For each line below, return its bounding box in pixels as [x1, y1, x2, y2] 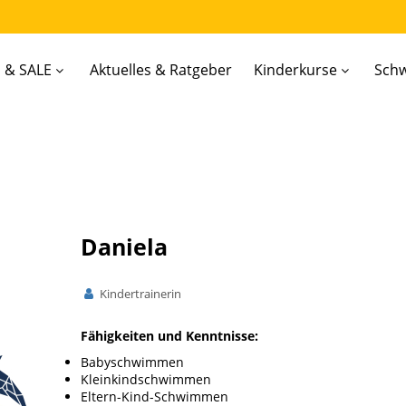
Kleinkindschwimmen [81, 371, 211, 388]
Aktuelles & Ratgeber [89, 60, 232, 80]
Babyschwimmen [81, 353, 184, 371]
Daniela [81, 231, 168, 262]
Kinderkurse [253, 60, 337, 80]
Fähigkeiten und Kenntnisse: [81, 327, 258, 344]
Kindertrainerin [96, 285, 181, 302]
